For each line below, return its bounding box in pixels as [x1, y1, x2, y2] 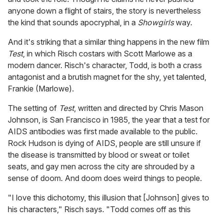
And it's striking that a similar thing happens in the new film [8, 37, 209, 47]
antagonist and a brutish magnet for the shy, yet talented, [8, 72, 206, 82]
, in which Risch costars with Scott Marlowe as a [23, 49, 192, 59]
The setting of [8, 103, 59, 113]
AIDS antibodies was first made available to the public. [8, 127, 198, 137]
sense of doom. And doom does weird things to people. [8, 173, 202, 183]
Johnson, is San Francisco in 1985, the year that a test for [8, 115, 210, 125]
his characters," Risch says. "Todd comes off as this [8, 204, 191, 215]
